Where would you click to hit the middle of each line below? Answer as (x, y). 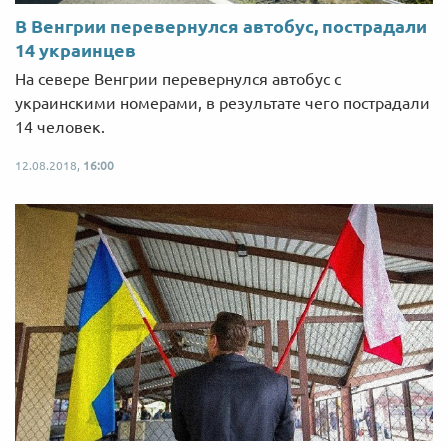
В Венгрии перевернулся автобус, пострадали (221, 26)
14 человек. (60, 127)
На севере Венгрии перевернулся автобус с (178, 79)
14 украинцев (75, 50)
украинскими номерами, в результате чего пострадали (222, 103)
